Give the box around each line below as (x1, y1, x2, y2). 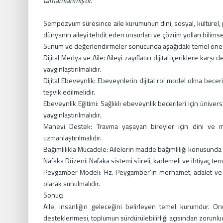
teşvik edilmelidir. (43, 87, 95, 97)
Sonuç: (43, 190, 63, 200)
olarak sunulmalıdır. (43, 178, 100, 189)
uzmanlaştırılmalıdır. (43, 132, 102, 143)
